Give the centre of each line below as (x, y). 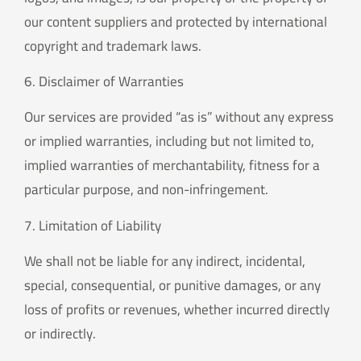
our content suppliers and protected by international (176, 21)
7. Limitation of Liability (93, 225)
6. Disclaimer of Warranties (104, 82)
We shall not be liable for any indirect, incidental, (165, 261)
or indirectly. (60, 334)
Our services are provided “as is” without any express (179, 117)
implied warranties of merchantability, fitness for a (172, 166)
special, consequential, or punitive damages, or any (172, 286)
